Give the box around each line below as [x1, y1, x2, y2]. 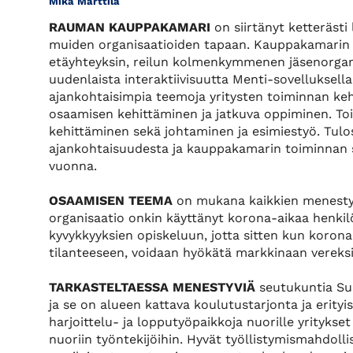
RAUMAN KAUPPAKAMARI [49, 20, 210, 35]
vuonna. [49, 158, 97, 174]
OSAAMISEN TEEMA [49, 193, 173, 209]
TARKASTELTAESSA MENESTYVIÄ [49, 280, 259, 295]
